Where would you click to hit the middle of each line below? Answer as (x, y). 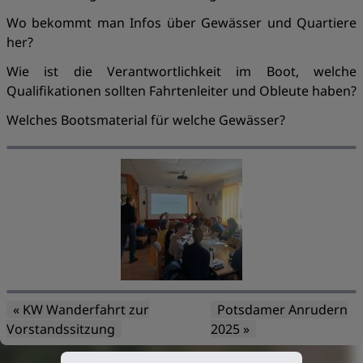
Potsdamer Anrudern (283, 310)
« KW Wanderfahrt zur (81, 310)
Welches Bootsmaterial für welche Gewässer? (146, 120)
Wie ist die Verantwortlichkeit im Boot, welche (181, 71)
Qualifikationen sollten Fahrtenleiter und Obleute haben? (181, 91)
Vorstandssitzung (61, 329)
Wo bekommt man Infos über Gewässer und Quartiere (181, 23)
